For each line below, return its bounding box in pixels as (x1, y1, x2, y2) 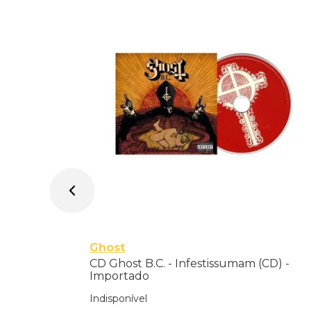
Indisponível (89, 292, 147, 305)
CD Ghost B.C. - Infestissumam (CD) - (89, 256, 289, 270)
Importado (89, 269, 149, 283)
